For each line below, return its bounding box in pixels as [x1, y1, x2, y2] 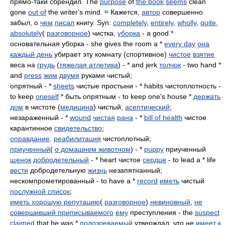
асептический [125, 103, 170, 111]
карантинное [10, 124, 54, 132]
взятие [193, 50, 214, 58]
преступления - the [128, 208, 195, 216]
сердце [143, 156, 166, 164]
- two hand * [181, 61, 221, 69]
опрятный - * [10, 82, 53, 90]
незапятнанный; [107, 166, 162, 174]
